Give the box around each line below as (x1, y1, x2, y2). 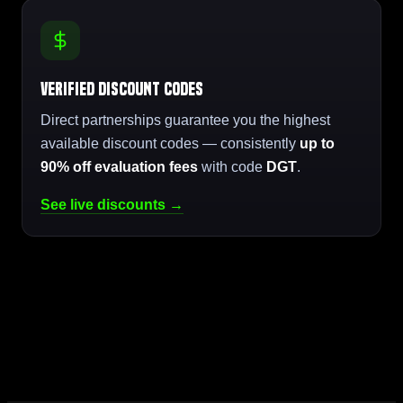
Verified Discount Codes (40, 79, 203, 100)
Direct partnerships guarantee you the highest (40, 112, 330, 128)
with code (198, 158, 266, 175)
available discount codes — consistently (40, 135, 300, 151)
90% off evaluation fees (40, 158, 198, 175)
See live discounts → (40, 196, 184, 212)
